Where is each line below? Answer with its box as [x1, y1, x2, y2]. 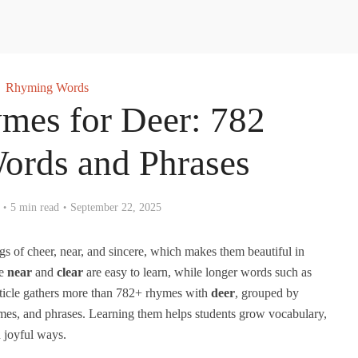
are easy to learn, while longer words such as [83, 265, 312, 279]
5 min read [10, 201, 59, 213]
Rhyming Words [6, 81, 89, 94]
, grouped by [235, 286, 299, 300]
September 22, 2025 [70, 201, 161, 213]
